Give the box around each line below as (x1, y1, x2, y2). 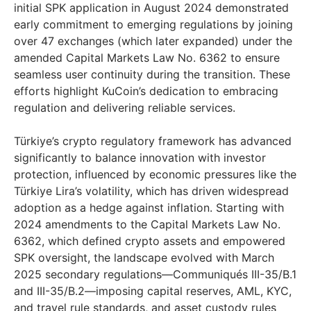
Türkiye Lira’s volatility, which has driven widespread (14, 184, 289, 199)
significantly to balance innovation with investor (14, 151, 266, 165)
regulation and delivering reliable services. (14, 101, 235, 115)
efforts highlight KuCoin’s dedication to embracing (14, 84, 278, 99)
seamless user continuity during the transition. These (14, 67, 290, 82)
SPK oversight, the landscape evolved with (14, 251, 242, 265)
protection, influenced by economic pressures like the (14, 167, 296, 182)
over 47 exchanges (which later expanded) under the (14, 34, 292, 49)
